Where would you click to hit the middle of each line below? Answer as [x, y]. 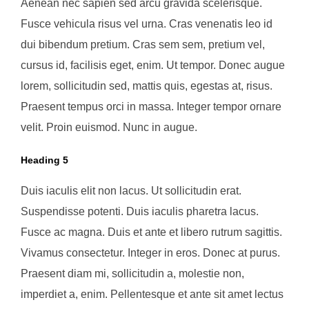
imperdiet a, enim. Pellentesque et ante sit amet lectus [152, 295]
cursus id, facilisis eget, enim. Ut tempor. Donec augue [153, 65]
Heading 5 [44, 160]
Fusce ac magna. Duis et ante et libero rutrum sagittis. [151, 232]
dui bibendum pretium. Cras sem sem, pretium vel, [143, 44]
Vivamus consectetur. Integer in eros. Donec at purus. [150, 253]
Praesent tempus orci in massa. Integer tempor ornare [151, 106]
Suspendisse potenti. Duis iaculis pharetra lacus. [140, 212]
